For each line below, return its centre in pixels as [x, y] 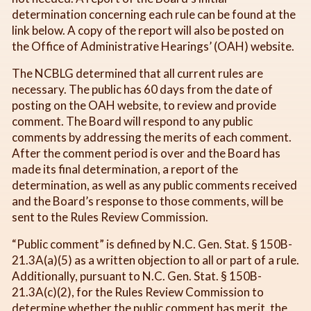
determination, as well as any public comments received [154, 185]
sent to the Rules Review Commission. [110, 217]
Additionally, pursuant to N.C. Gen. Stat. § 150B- [137, 276]
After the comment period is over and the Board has [146, 153]
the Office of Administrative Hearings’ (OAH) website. [153, 46]
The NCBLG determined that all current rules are [137, 73]
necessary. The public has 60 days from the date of [142, 89]
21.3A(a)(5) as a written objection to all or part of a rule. [155, 260]
